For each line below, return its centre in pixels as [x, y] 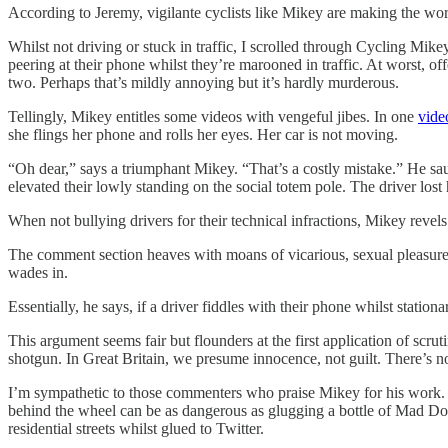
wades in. [38, 272]
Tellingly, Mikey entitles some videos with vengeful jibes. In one [213, 116]
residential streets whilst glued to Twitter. [136, 428]
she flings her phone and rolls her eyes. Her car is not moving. [203, 134]
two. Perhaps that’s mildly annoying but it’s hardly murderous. [203, 82]
